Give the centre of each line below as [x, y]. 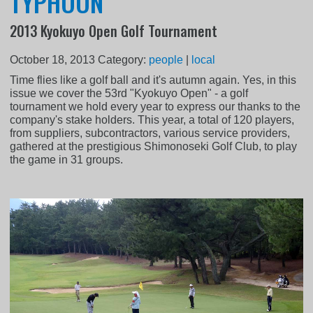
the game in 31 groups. [67, 160]
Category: [124, 60]
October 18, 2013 [53, 60]
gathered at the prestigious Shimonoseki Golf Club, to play [154, 147]
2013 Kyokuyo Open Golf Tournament [114, 31]
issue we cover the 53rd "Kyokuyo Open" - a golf [129, 94]
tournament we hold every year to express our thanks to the [155, 107]
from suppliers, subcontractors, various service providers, [150, 133]
